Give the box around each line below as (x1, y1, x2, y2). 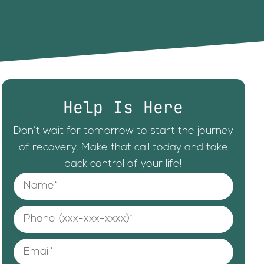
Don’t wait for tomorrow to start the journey (13, 125, 233, 137)
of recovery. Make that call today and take (18, 141, 228, 153)
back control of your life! (64, 158, 183, 170)
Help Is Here (63, 95, 184, 118)
